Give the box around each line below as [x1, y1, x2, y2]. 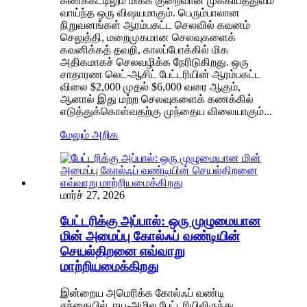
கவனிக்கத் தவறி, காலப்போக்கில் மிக [60, 43, 228, 56]
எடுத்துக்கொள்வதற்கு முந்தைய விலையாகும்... [60, 105, 272, 117]
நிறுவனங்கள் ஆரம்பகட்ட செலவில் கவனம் [60, 19, 250, 31]
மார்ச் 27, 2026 [60, 188, 125, 201]
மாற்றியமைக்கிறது [60, 259, 158, 274]
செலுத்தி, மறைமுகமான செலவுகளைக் [60, 31, 236, 43]
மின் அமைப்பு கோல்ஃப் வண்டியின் [60, 229, 240, 244]
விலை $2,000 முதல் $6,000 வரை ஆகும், [60, 80, 241, 93]
